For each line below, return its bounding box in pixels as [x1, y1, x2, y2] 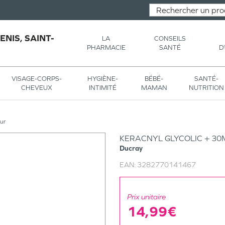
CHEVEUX [21, 83, 53, 91]
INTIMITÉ [89, 83, 117, 91]
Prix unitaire [127, 192, 166, 201]
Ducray [120, 144, 143, 152]
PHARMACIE [86, 44, 126, 51]
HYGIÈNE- [87, 74, 119, 82]
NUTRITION [188, 83, 224, 91]
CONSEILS [154, 35, 186, 42]
